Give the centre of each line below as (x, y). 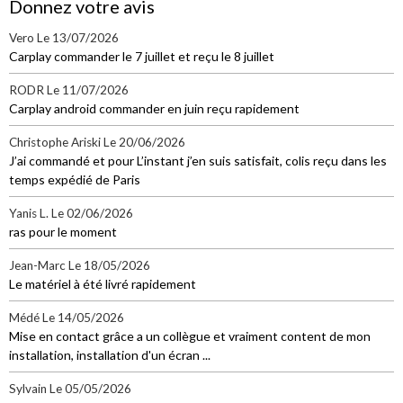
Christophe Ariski (55, 142)
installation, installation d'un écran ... (110, 354)
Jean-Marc (37, 265)
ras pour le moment (63, 231)
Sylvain (28, 388)
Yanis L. (29, 213)
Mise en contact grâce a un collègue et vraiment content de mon (190, 336)
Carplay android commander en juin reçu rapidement (154, 108)
